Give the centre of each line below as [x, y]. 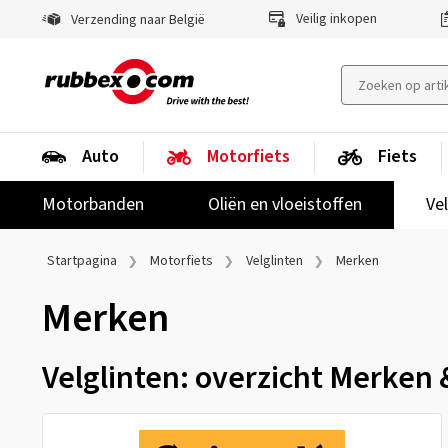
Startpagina [82, 261]
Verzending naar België [136, 20]
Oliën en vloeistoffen [285, 204]
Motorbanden [93, 204]
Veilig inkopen [335, 19]
